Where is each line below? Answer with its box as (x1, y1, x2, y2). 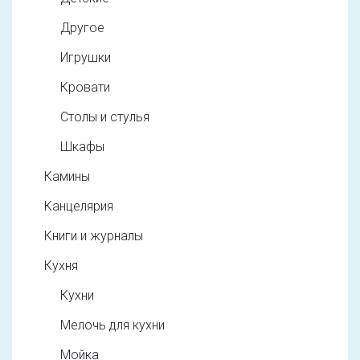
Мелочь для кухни (60, 317, 165, 333)
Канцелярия (44, 198, 113, 215)
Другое (60, 20, 104, 36)
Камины (44, 169, 90, 185)
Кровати (60, 80, 110, 96)
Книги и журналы (44, 228, 143, 244)
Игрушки (60, 50, 111, 66)
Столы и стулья (60, 109, 149, 125)
